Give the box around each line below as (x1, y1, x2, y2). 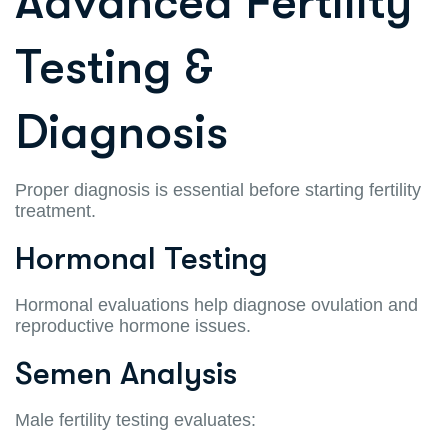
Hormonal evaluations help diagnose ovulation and (15, 294, 418, 315)
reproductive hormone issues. (15, 315, 251, 336)
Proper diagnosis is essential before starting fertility (15, 179, 421, 200)
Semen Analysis (15, 354, 237, 392)
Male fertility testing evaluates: (15, 409, 256, 430)
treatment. (15, 200, 96, 221)
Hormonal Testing (15, 239, 268, 277)
